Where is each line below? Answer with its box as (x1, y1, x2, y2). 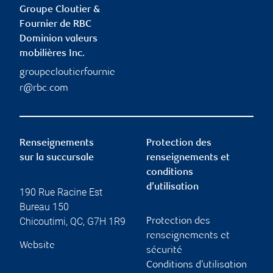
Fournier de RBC (19, 19, 91, 30)
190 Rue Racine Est (19, 186, 102, 199)
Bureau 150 (19, 201, 69, 213)
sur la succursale (19, 153, 94, 164)
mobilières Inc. (19, 49, 85, 60)
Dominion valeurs (19, 34, 97, 45)
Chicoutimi (19, 216, 66, 228)
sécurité (146, 246, 182, 257)
